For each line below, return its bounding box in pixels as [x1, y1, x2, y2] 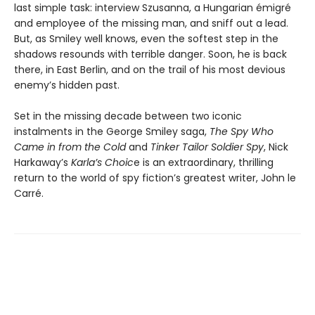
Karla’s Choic [71, 155, 134, 169]
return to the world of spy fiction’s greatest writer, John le [14, 170, 296, 185]
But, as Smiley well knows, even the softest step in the [14, 31, 278, 46]
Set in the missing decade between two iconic [14, 108, 242, 123]
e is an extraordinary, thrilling [134, 155, 274, 169]
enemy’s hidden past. [14, 77, 120, 92]
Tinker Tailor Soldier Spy [150, 139, 264, 154]
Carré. [14, 186, 44, 200]
